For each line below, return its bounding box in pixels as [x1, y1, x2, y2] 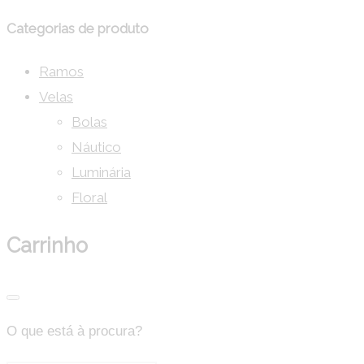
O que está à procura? [6, 323, 142, 340]
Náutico [71, 138, 121, 155]
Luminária [71, 163, 131, 180]
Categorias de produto [6, 20, 149, 37]
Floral [71, 188, 107, 206]
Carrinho [6, 232, 88, 258]
